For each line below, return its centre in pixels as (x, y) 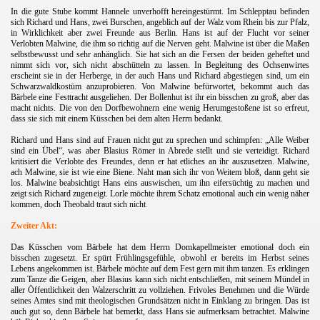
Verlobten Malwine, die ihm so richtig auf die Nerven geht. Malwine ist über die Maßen (160, 43)
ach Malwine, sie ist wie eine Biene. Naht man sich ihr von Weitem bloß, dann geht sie (160, 172)
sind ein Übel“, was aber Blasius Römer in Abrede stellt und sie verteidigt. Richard (160, 150)
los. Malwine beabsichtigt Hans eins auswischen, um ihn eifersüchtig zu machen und (160, 182)
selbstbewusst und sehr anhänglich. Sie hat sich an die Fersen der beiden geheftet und (160, 54)
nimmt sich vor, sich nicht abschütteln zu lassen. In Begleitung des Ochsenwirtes (160, 65)
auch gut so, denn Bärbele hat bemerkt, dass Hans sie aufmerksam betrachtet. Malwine (160, 311)
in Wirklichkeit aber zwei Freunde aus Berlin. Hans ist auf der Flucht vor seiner (160, 32)
